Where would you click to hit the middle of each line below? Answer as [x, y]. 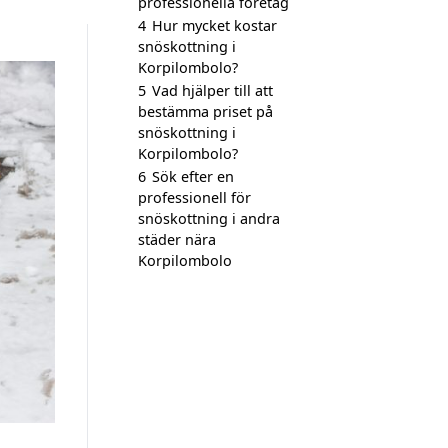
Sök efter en [193, 176]
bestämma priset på [205, 111]
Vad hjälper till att [212, 90]
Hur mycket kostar [214, 25]
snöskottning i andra [209, 218]
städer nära [177, 239]
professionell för [194, 197]
